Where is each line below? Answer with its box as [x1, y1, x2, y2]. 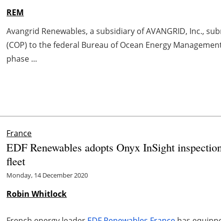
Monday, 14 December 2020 [6, 170, 88, 180]
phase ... [6, 53, 37, 64]
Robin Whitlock [6, 188, 67, 199]
